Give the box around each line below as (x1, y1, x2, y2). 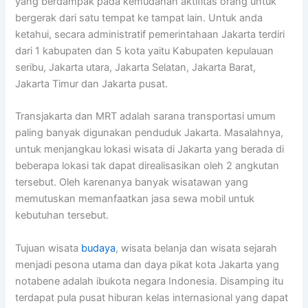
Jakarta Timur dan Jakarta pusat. (15, 77, 168, 90)
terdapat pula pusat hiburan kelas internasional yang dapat (15, 291, 289, 304)
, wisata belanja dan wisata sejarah (115, 241, 278, 254)
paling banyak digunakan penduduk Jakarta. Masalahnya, (15, 126, 284, 140)
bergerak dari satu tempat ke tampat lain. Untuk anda (15, 11, 263, 24)
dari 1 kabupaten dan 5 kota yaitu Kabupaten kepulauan (15, 44, 274, 57)
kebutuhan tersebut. (15, 209, 109, 222)
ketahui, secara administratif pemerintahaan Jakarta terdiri (15, 27, 285, 41)
